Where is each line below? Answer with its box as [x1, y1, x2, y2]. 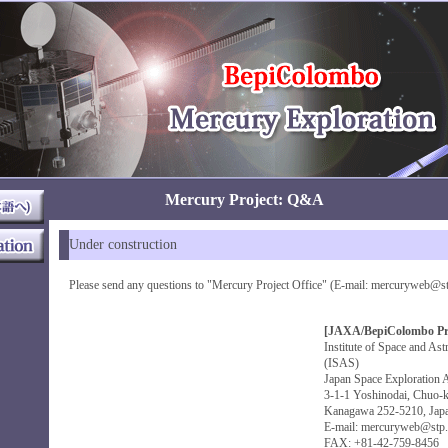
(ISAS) [324, 356, 359, 370]
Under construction [69, 237, 177, 252]
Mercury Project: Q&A [165, 191, 324, 208]
